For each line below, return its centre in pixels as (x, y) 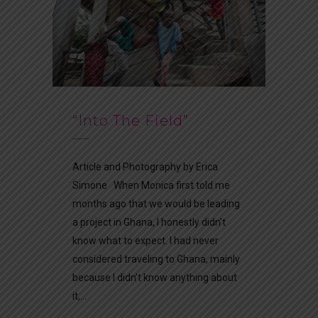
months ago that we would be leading (156, 203)
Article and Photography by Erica (145, 166)
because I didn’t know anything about (155, 277)
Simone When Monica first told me (151, 185)
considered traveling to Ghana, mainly (156, 259)
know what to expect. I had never (146, 240)
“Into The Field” (131, 120)
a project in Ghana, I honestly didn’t (149, 222)
